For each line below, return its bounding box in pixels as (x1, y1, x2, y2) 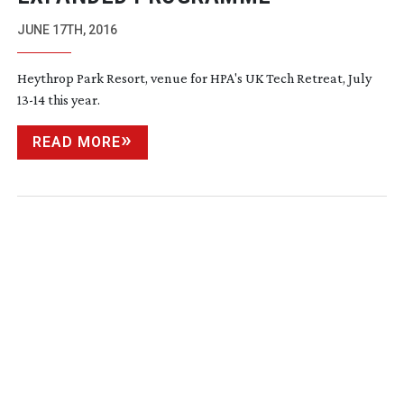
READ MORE (32, 133, 121, 151)
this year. (44, 91, 100, 107)
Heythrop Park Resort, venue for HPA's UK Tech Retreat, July (16, 69, 372, 86)
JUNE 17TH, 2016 (16, 22, 117, 37)
